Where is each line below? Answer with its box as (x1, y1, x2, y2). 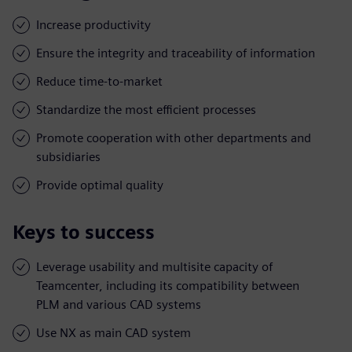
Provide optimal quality (36, 177, 163, 192)
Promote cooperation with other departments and (36, 130, 311, 145)
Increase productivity (36, 16, 151, 32)
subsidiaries (36, 148, 101, 164)
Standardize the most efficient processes (36, 101, 256, 117)
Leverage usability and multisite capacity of (36, 258, 273, 274)
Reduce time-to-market (36, 73, 163, 89)
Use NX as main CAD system (36, 324, 191, 340)
